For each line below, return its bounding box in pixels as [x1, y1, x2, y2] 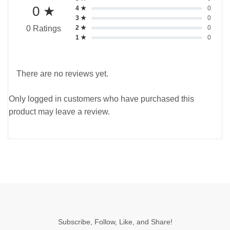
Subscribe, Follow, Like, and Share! [57, 217, 172, 226]
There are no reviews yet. [16, 69, 108, 78]
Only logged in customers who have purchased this [9, 94, 194, 103]
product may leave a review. [9, 107, 110, 116]
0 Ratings [26, 24, 61, 33]
